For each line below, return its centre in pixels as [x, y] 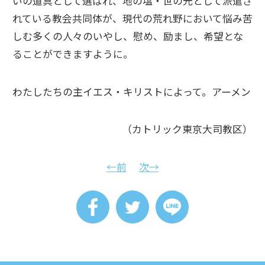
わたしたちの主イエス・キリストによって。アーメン [132, 91]
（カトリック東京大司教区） [187, 129]
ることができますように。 [73, 54]
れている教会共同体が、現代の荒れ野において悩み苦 [132, 18]
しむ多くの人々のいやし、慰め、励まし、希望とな [128, 36]
